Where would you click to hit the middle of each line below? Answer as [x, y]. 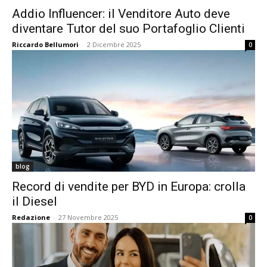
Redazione [31, 217]
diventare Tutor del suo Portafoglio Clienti [128, 29]
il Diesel [35, 201]
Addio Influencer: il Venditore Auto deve [121, 14]
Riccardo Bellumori [45, 44]
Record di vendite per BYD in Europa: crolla [129, 187]
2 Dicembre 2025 [114, 44]
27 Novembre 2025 [88, 217]
